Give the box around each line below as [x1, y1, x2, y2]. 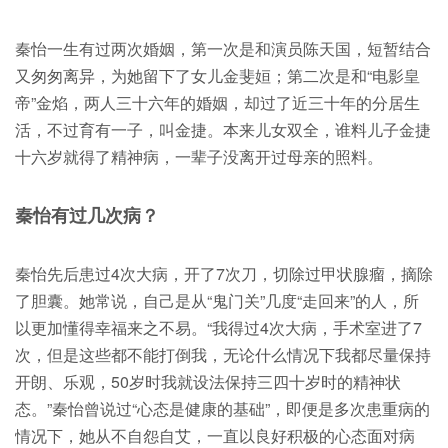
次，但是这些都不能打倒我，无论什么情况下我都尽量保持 [15, 343, 431, 366]
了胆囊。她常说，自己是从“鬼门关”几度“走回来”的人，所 [15, 289, 419, 312]
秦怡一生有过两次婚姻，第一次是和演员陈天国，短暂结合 [15, 37, 431, 60]
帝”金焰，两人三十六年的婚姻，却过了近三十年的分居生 [15, 91, 420, 114]
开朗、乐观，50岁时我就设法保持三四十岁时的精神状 [15, 370, 401, 393]
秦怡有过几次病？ [15, 202, 159, 228]
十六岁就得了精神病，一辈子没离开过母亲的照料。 [15, 145, 383, 168]
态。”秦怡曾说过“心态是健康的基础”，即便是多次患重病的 [15, 397, 430, 420]
